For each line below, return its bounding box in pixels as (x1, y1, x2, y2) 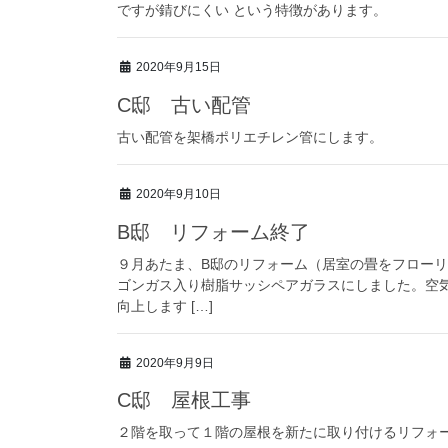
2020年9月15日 (136, 59, 221, 74)
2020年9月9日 (136, 355, 214, 370)
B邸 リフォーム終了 (117, 220, 310, 243)
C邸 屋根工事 (117, 389, 251, 412)
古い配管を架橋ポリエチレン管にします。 (117, 128, 383, 145)
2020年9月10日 (136, 186, 221, 201)
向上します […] (117, 297, 213, 314)
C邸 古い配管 (117, 93, 251, 116)
